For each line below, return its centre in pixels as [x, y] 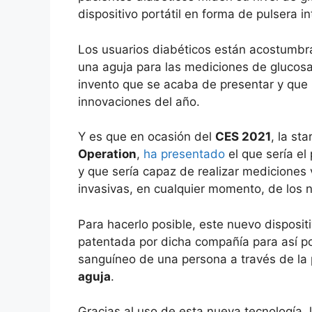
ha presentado [184, 154]
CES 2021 [243, 137]
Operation [107, 154]
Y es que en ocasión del [147, 137]
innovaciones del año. [139, 101]
